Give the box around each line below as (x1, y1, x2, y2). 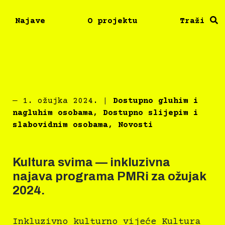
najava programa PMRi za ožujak (13, 170, 206, 183)
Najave (15, 16, 46, 26)
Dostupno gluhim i (113, 96, 198, 106)
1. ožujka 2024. (23, 96, 98, 106)
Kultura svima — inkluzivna (13, 156, 170, 169)
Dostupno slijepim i (103, 108, 198, 118)
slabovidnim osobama (13, 121, 108, 130)
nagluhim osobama (13, 108, 93, 118)
